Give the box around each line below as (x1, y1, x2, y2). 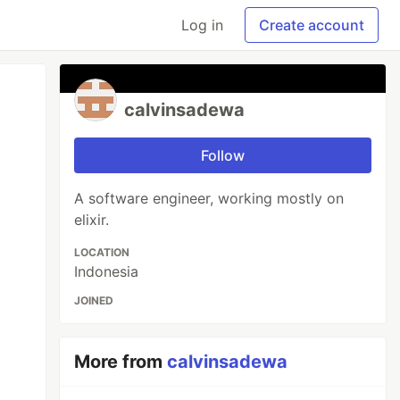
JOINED (74, 294, 114, 307)
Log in (181, 16, 223, 34)
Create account (259, 16, 364, 34)
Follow (201, 146, 246, 164)
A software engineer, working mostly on (74, 189, 345, 207)
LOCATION (74, 246, 130, 259)
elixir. (74, 211, 110, 229)
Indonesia (74, 262, 139, 280)
